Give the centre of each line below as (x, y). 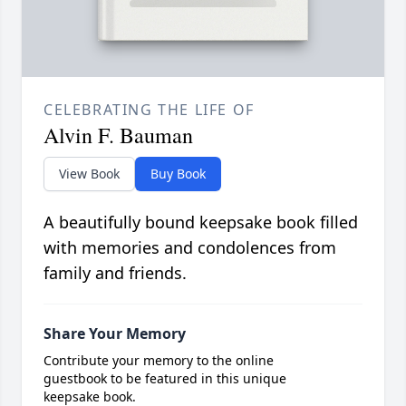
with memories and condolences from (190, 247)
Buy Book (178, 173)
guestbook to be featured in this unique (165, 378)
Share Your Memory (115, 333)
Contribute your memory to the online (159, 360)
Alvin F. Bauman (118, 135)
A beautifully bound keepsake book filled (201, 222)
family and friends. (115, 272)
